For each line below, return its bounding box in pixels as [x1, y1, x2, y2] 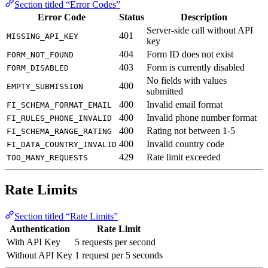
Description [181, 11, 227, 22]
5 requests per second [75, 237, 156, 248]
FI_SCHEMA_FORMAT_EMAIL [7, 100, 112, 109]
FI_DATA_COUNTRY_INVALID [7, 139, 117, 149]
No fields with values [147, 75, 227, 86]
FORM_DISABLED [7, 63, 69, 72]
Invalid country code [147, 138, 224, 149]
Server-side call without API [147, 25, 253, 35]
